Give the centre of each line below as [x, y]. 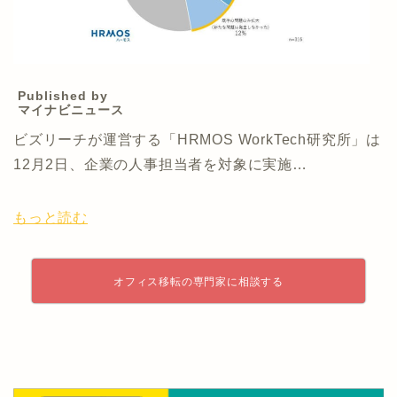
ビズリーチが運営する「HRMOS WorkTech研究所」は [197, 140]
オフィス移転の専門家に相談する [198, 282]
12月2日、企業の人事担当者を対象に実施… [160, 165]
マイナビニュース [71, 110]
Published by [63, 96]
